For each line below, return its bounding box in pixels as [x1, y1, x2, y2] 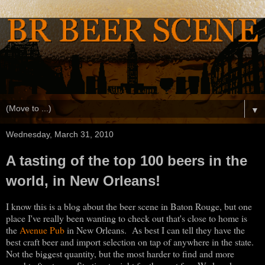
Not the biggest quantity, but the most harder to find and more [6, 247, 234, 260]
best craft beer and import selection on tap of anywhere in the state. [6, 235, 257, 248]
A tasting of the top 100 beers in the [6, 152, 247, 169]
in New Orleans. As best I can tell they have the [64, 223, 245, 236]
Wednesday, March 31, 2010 [6, 129, 114, 139]
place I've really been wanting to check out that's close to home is [6, 211, 247, 224]
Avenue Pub [20, 223, 64, 236]
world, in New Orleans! [6, 172, 160, 189]
